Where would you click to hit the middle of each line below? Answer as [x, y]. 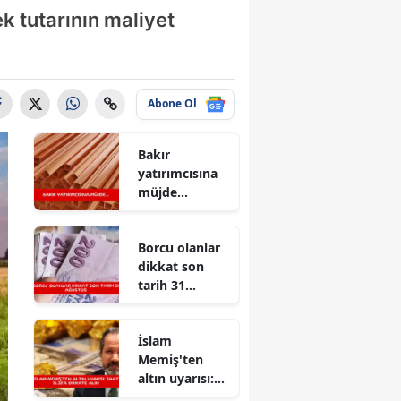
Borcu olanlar [179, 247]
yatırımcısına [178, 173]
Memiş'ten [171, 359]
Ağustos [164, 303]
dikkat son [171, 266]
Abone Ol [172, 104]
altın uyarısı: [176, 378]
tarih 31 [162, 285]
